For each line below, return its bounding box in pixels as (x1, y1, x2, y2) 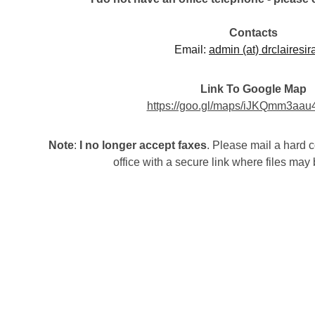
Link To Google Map (200, 83, 307, 95)
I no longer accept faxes (79, 139, 207, 151)
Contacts (229, 27, 278, 39)
